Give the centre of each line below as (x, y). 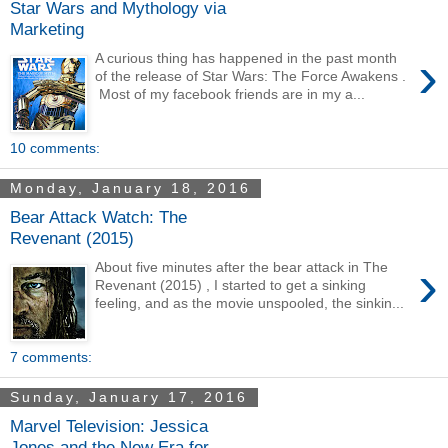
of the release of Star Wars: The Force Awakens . (251, 76)
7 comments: (51, 356)
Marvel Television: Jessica (109, 426)
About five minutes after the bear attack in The (242, 267)
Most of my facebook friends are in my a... (230, 94)
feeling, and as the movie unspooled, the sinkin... (250, 303)
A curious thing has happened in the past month (246, 58)
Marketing (47, 29)
